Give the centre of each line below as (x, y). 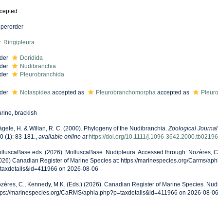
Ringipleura (19, 42)
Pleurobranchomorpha (126, 92)
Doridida (31, 58)
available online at (63, 137)
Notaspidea (35, 92)
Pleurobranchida (42, 74)
